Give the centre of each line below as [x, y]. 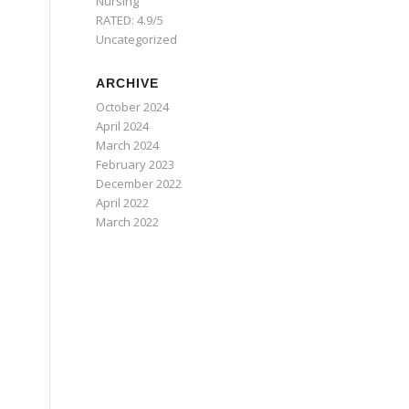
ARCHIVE [128, 83]
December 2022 [139, 184]
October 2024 [133, 107]
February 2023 [136, 164]
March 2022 [128, 222]
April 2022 [123, 203]
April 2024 [123, 126]
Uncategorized [137, 39]
